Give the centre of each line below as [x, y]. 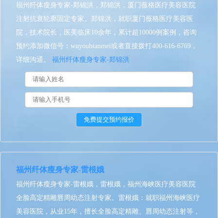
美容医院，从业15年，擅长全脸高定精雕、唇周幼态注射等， [108, 211]
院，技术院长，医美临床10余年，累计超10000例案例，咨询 [106, 32]
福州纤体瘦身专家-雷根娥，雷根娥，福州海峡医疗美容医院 [106, 184]
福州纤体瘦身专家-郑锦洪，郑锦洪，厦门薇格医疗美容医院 [106, 5]
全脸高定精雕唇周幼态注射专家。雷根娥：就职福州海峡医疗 [108, 198]
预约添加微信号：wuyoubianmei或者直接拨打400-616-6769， [107, 46]
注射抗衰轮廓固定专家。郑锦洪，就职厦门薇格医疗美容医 [105, 19]
